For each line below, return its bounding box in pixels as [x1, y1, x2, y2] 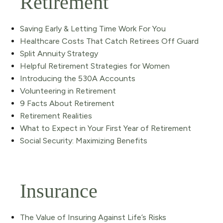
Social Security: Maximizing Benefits [20, 135, 147, 145]
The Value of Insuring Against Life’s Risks [20, 212, 166, 222]
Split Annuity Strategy [20, 48, 98, 58]
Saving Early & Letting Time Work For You [20, 23, 166, 33]
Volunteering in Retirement [20, 86, 116, 96]
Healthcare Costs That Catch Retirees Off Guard [20, 36, 199, 46]
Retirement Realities [20, 111, 92, 120]
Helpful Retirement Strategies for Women [20, 61, 170, 71]
